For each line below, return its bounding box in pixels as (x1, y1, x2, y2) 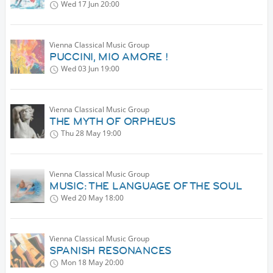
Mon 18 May (61, 257, 103, 268)
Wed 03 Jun (61, 63, 99, 74)
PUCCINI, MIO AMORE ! (49, 50, 168, 64)
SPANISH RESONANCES (49, 244, 171, 258)
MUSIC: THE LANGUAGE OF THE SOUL (49, 179, 243, 193)
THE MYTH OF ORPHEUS (49, 115, 175, 129)
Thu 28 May (61, 128, 101, 139)
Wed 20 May (61, 193, 103, 204)
